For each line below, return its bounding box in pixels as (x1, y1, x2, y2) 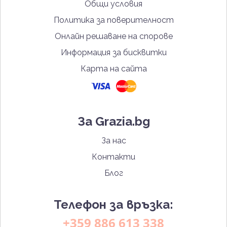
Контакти (92, 152, 135, 162)
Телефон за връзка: (54, 197, 173, 212)
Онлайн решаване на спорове (54, 31, 173, 42)
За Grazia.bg (77, 114, 150, 129)
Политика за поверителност (53, 15, 174, 25)
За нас (101, 136, 126, 146)
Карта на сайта (80, 64, 147, 74)
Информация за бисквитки (60, 48, 167, 58)
